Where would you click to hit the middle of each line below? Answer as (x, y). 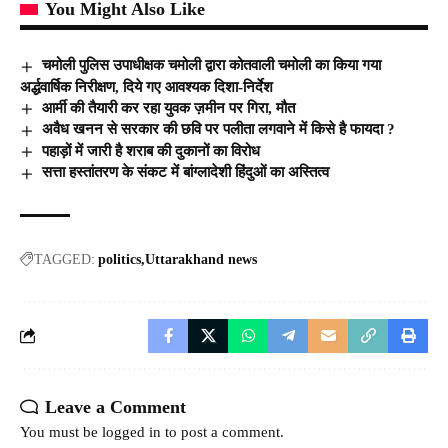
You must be (61, 431)
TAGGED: (64, 259)
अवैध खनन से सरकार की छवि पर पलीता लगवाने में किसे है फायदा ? (219, 129)
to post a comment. (222, 431)
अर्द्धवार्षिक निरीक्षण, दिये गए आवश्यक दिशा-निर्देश (146, 86)
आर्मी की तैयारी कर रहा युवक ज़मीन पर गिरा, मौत (169, 107)
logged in (131, 431)
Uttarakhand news (201, 259)
